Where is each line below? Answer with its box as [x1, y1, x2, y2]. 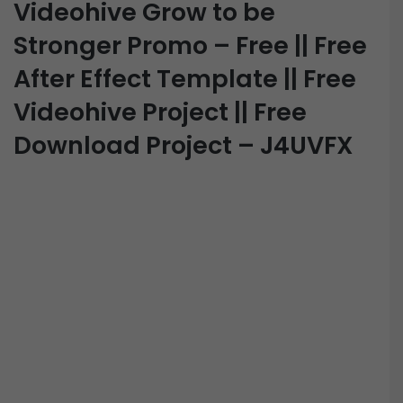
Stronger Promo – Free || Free [13, 28, 367, 62]
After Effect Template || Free [13, 61, 356, 95]
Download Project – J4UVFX [13, 128, 354, 162]
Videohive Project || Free [13, 94, 307, 129]
